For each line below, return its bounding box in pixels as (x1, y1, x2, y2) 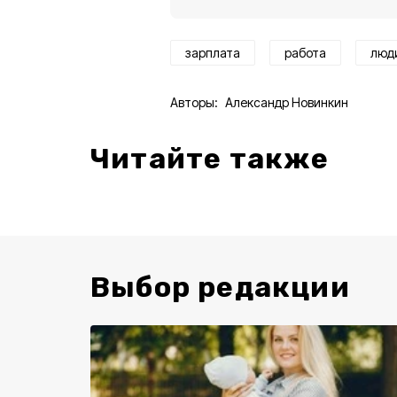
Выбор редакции (90, 270, 350, 304)
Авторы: (170, 95, 218, 110)
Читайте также (90, 142, 330, 175)
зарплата (185, 45, 240, 60)
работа (284, 45, 326, 60)
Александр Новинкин (225, 95, 348, 110)
